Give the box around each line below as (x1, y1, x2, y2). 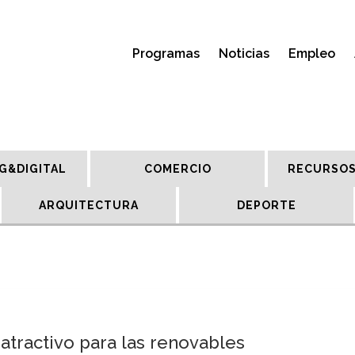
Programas (132, 46, 200, 61)
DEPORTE (236, 199, 296, 212)
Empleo (288, 46, 335, 61)
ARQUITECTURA (39, 199, 139, 212)
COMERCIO (143, 162, 212, 175)
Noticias (219, 46, 269, 61)
